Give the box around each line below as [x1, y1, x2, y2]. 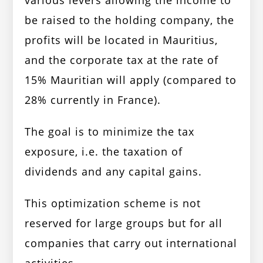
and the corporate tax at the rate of [25, 53, 219, 68]
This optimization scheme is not [25, 196, 201, 211]
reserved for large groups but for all [25, 216, 223, 231]
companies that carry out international [25, 236, 238, 251]
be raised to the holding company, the [25, 13, 235, 28]
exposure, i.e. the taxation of [25, 144, 183, 159]
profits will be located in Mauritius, [25, 33, 218, 48]
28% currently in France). [25, 93, 161, 107]
